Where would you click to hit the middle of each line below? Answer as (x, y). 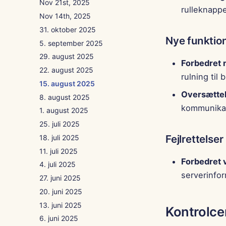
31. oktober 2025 (68, 29)
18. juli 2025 (59, 137)
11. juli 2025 (59, 151)
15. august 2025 (67, 83)
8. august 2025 (65, 97)
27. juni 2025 (60, 178)
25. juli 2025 (60, 124)
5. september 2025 (71, 43)
